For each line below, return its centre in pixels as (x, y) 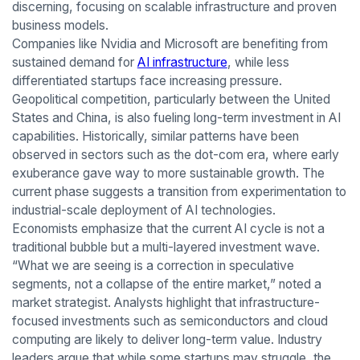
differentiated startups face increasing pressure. (147, 80)
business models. (60, 25)
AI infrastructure (182, 62)
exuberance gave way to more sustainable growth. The (168, 173)
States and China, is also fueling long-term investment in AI (176, 117)
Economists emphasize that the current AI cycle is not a (168, 228)
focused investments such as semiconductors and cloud (170, 321)
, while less (258, 62)
